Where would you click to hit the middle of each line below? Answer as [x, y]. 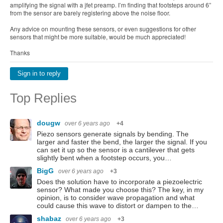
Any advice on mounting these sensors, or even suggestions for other [103, 29]
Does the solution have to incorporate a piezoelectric [119, 182]
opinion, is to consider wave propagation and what [116, 198]
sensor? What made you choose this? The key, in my [120, 190]
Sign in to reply [39, 74]
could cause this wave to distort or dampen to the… [118, 206]
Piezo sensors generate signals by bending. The [113, 134]
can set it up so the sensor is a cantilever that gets [116, 150]
